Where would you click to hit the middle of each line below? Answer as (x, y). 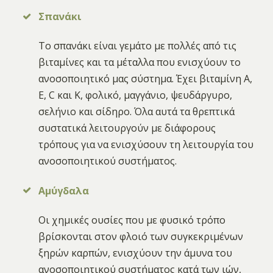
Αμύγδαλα (64, 190)
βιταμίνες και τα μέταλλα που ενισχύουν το (140, 62)
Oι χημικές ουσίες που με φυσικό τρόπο (132, 220)
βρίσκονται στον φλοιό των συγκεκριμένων (141, 236)
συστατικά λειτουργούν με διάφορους (127, 128)
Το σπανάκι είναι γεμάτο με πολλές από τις (138, 46)
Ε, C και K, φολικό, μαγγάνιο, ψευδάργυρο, (136, 95)
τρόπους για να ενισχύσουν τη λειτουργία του (146, 145)
